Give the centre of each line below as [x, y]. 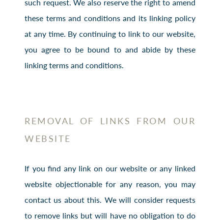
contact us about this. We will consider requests [110, 199]
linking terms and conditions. [74, 65]
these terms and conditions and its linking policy [110, 18]
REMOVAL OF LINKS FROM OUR [110, 120]
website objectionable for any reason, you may [110, 184]
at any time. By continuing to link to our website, [110, 33]
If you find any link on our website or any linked [110, 168]
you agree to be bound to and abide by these [110, 49]
